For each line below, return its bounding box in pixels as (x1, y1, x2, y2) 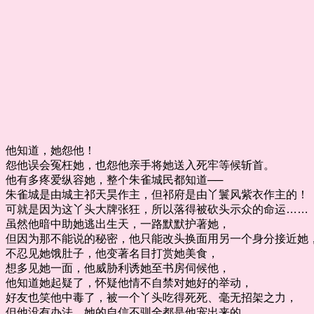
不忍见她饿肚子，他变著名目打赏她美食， (6, 247, 219, 259)
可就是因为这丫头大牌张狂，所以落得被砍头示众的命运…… (6, 203, 308, 215)
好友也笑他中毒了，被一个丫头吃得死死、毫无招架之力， (6, 291, 297, 303)
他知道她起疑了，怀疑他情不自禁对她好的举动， (6, 276, 252, 289)
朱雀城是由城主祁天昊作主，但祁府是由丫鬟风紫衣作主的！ (6, 188, 308, 200)
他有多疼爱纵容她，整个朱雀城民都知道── (6, 173, 223, 186)
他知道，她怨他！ (6, 144, 95, 156)
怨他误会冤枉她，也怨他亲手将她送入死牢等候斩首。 (6, 158, 275, 171)
